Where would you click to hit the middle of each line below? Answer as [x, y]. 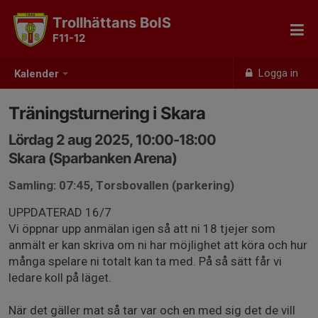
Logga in [277, 73]
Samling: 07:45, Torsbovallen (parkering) [121, 185]
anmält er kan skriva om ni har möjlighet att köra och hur [158, 245]
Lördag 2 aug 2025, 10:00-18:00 [112, 140]
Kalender [37, 74]
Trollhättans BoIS [112, 23]
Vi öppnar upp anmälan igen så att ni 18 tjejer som [142, 229]
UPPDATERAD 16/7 [60, 212]
